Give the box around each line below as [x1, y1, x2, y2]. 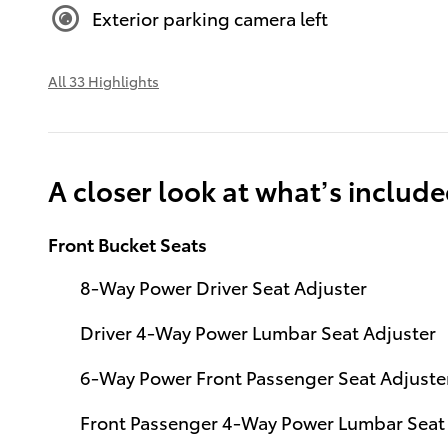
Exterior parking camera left [92, 5, 328, 31]
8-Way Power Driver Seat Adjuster [80, 273, 367, 299]
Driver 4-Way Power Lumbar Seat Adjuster [80, 318, 436, 344]
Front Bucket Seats [48, 230, 207, 256]
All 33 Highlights [48, 70, 159, 91]
